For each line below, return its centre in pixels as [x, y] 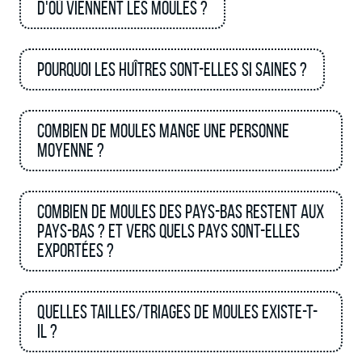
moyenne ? [71, 150]
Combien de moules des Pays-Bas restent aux [181, 212]
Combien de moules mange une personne [163, 131]
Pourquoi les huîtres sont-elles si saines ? [172, 69]
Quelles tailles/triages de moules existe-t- [177, 312]
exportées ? [76, 250]
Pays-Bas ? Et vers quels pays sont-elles [168, 231]
